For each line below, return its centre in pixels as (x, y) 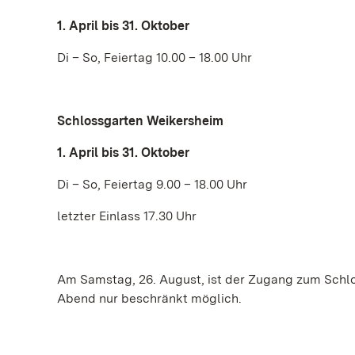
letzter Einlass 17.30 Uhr (127, 216)
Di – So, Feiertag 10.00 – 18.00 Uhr (155, 57)
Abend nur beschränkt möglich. (149, 298)
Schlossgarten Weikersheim (140, 121)
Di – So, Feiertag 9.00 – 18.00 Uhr (152, 184)
